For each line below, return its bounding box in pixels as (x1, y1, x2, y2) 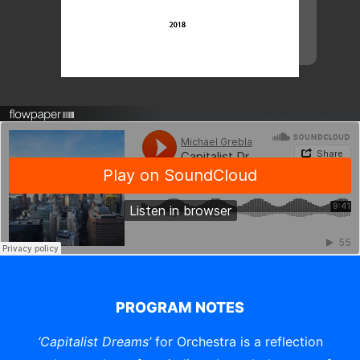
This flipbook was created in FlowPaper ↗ (192, 108, 352, 118)
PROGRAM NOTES (116, 299, 244, 316)
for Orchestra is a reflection (154, 333, 323, 350)
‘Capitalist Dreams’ (37, 333, 155, 350)
